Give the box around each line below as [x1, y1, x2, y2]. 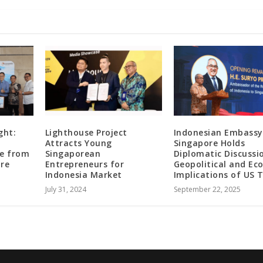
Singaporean [45, 148, 101, 160]
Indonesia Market [45, 169, 122, 181]
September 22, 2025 [173, 184, 241, 195]
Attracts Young [45, 137, 112, 149]
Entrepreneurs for [45, 159, 124, 170]
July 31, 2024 [45, 184, 86, 195]
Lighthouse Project [45, 127, 127, 139]
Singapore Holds [173, 137, 245, 149]
